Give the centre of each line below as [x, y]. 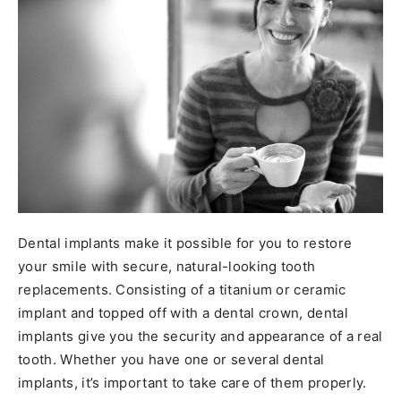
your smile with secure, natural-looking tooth [167, 266]
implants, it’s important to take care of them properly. [192, 382]
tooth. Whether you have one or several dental [171, 359]
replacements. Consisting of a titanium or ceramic [182, 289]
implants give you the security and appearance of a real [200, 336]
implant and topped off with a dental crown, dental [183, 312]
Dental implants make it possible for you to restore [185, 243]
